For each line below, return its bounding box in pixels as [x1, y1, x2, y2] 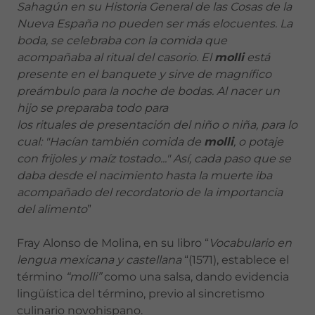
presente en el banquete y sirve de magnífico [17, 67, 271, 81]
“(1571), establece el [181, 253, 289, 266]
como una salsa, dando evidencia [101, 270, 289, 283]
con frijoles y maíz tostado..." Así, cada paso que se [17, 152, 291, 165]
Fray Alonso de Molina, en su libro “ [17, 236, 209, 250]
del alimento [17, 202, 87, 216]
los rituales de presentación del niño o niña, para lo [17, 118, 297, 131]
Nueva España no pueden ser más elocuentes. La [17, 17, 292, 30]
